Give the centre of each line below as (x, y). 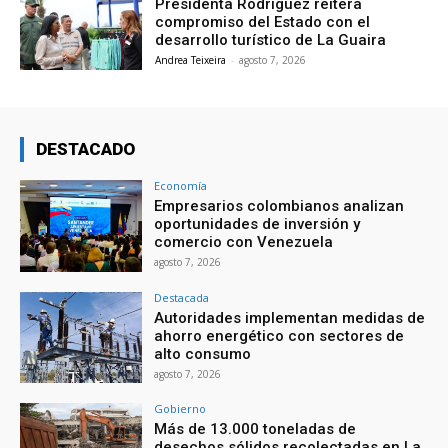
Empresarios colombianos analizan (279, 205)
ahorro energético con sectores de (279, 335)
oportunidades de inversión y (257, 223)
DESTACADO (85, 148)
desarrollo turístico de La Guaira (271, 40)
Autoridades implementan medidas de (290, 317)
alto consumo (203, 353)
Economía (181, 185)
